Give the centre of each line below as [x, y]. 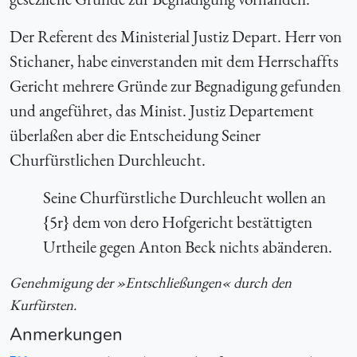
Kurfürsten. [43, 305]
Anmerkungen [66, 334]
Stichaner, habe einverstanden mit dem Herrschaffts [174, 61]
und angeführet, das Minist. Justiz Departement [162, 111]
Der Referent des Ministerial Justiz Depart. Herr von [176, 37]
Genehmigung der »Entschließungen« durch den [151, 283]
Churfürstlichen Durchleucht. [108, 160]
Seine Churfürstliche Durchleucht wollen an [184, 198]
